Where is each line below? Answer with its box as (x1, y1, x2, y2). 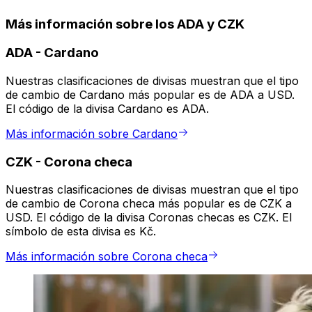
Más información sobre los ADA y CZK (6, 15, 244, 32)
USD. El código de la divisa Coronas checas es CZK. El (6, 210, 292, 225)
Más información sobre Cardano (6, 127, 178, 141)
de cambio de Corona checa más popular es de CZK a (6, 196, 292, 211)
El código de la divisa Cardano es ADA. (6, 102, 209, 116)
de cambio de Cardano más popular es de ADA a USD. (6, 88, 295, 102)
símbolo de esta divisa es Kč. (6, 224, 156, 239)
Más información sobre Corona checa (6, 249, 208, 264)
